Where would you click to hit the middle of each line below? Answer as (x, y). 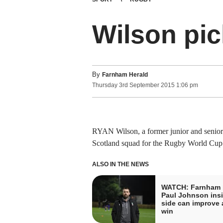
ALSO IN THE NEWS (120, 164)
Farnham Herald (125, 75)
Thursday (105, 85)
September (144, 85)
